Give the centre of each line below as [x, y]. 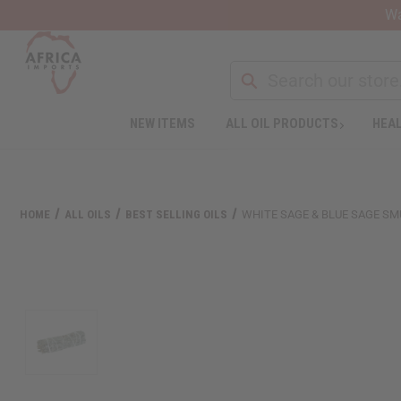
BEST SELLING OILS [177, 214]
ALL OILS [88, 214]
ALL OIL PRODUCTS [282, 123]
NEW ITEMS [162, 123]
